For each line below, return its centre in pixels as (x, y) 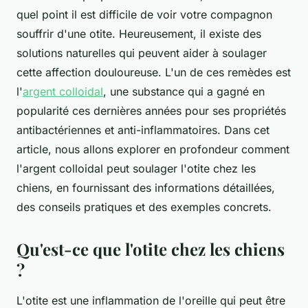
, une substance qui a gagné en (184, 91)
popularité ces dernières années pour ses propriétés (151, 110)
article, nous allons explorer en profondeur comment (153, 149)
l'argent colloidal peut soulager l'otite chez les (136, 168)
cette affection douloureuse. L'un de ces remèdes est (154, 72)
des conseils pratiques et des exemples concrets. (144, 207)
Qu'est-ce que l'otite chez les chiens (151, 249)
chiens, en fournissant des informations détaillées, (146, 187)
